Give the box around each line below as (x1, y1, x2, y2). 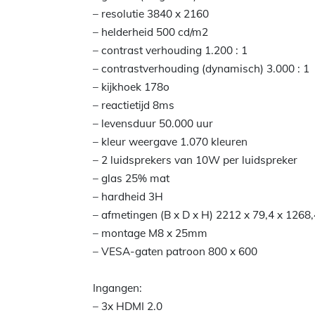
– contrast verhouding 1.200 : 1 (93, 44, 247, 57)
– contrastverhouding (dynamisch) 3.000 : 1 (93, 62, 309, 75)
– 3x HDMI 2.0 (93, 300, 162, 313)
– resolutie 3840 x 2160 (93, 7, 209, 20)
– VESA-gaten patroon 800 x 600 (93, 245, 257, 258)
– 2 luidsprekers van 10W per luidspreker (93, 153, 297, 167)
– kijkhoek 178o (93, 80, 169, 94)
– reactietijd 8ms (93, 98, 174, 112)
